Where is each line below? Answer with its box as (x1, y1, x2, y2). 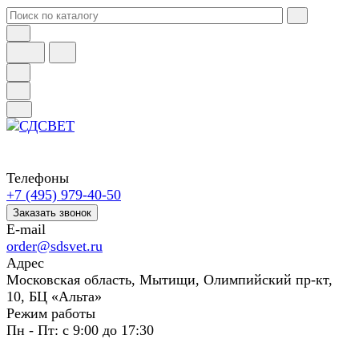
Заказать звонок (13, 207, 91, 219)
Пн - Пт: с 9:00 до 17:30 (6, 322, 154, 338)
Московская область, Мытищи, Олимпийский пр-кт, (6, 272, 333, 288)
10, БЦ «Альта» (6, 288, 102, 305)
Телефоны (6, 170, 69, 186)
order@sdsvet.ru (6, 238, 103, 254)
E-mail (6, 221, 46, 237)
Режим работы (6, 305, 95, 321)
